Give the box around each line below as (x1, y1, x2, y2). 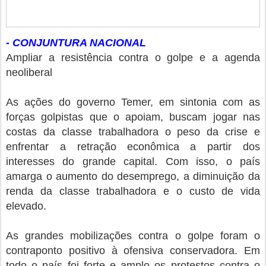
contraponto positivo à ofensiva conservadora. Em (6, 245, 260, 257)
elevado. (6, 200, 46, 213)
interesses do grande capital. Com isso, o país (6, 156, 260, 168)
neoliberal (6, 66, 52, 79)
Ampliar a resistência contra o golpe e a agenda (6, 52, 260, 64)
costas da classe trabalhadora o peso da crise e (6, 126, 260, 138)
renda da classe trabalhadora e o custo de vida (6, 185, 260, 198)
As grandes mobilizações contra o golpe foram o (6, 230, 260, 242)
